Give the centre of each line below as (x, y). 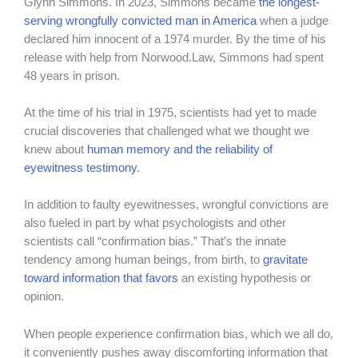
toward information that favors (101, 278)
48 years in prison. (72, 76)
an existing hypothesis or (245, 278)
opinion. (46, 297)
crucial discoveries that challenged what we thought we (167, 131)
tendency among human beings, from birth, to (143, 260)
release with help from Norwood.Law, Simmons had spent (174, 57)
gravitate (285, 260)
